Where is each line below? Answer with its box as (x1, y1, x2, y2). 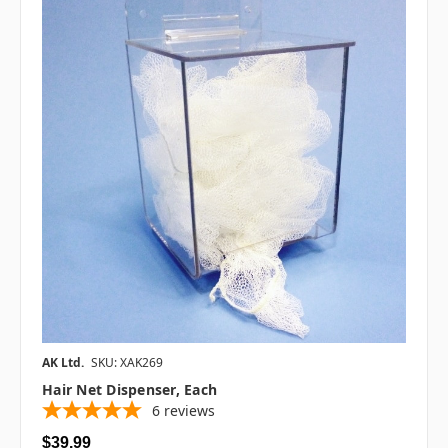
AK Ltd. (42, 354, 84, 372)
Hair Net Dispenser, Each (42, 380, 217, 400)
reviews (164, 401, 215, 421)
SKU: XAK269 (91, 354, 163, 372)
